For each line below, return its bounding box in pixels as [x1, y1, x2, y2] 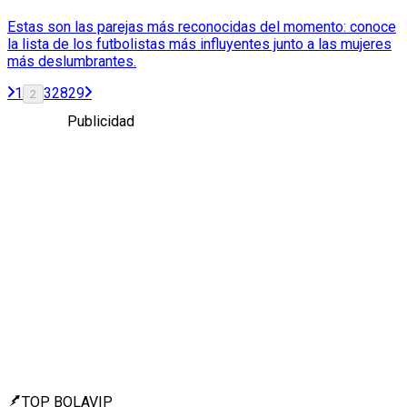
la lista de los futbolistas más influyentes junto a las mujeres [7, 35, 392, 53]
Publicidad [67, 112, 134, 130]
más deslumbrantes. [7, 52, 136, 70]
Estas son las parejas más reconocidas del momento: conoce [7, 17, 396, 35]
